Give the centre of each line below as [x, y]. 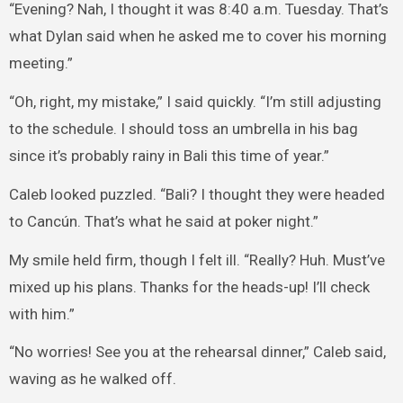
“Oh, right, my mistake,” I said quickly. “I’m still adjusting [195, 102]
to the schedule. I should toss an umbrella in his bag [183, 129]
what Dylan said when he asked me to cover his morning [197, 36]
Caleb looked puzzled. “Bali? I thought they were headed [197, 194]
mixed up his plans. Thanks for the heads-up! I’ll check [189, 287]
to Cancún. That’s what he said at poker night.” [163, 221]
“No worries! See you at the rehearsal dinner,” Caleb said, [197, 352]
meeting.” [40, 63]
